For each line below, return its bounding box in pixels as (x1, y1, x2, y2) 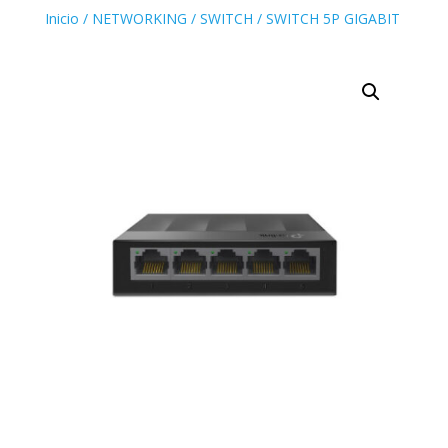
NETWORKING (91, 8, 187, 28)
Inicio (44, 8, 79, 28)
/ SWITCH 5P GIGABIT (252, 8, 400, 28)
